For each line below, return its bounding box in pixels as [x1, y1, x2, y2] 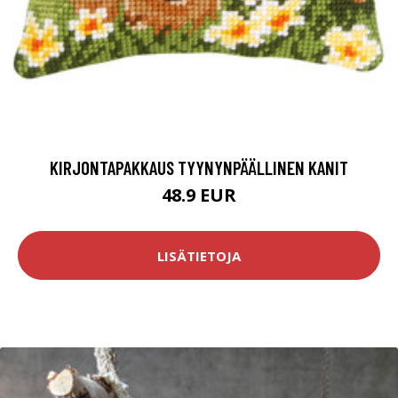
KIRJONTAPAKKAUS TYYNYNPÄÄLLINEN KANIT [50, 156, 348, 179]
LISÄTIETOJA [157, 246, 241, 265]
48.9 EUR [162, 183, 236, 208]
